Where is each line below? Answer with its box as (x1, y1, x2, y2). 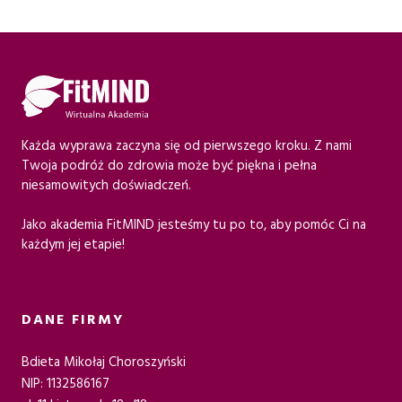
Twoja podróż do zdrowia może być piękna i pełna (22, 156, 317, 175)
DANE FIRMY (22, 310, 124, 329)
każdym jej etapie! (22, 235, 125, 254)
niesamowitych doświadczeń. (22, 176, 191, 195)
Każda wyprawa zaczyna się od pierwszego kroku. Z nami (22, 136, 352, 155)
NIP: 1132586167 (22, 374, 109, 393)
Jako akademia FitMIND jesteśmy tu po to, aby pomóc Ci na (22, 215, 366, 234)
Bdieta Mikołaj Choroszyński (22, 353, 186, 371)
